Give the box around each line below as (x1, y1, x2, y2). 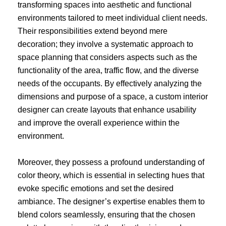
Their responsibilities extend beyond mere (18, 27, 167, 36)
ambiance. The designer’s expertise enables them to (18, 197, 205, 206)
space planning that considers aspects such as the (18, 53, 197, 62)
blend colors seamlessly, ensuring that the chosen (18, 210, 195, 219)
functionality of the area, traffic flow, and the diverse (18, 66, 199, 75)
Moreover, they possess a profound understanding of (18, 157, 204, 166)
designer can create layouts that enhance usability (18, 105, 196, 115)
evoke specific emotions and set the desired (18, 184, 174, 193)
